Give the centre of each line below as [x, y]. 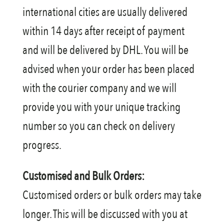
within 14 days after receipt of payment [103, 31]
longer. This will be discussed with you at [105, 214]
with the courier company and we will [99, 88]
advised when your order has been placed [108, 69]
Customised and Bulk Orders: [83, 176]
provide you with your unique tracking [101, 107]
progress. [42, 145]
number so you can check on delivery [98, 126]
